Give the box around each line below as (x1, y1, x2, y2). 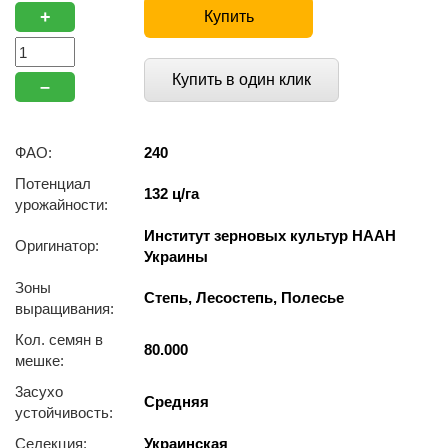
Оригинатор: (15, 237, 99, 254)
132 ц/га (144, 185, 199, 202)
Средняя (144, 393, 209, 410)
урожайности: (15, 196, 108, 213)
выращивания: (15, 300, 114, 317)
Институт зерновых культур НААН (144, 227, 396, 244)
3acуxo (15, 383, 63, 400)
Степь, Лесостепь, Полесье (144, 289, 344, 306)
